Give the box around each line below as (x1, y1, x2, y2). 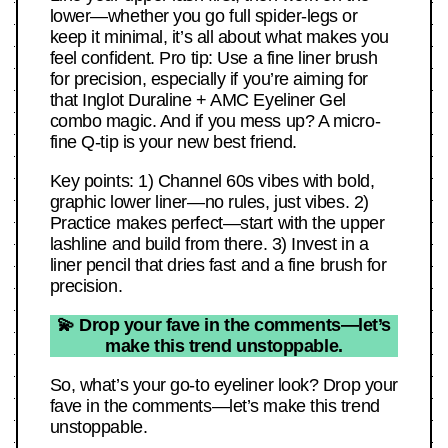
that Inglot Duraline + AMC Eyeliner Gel (49, 90, 347, 111)
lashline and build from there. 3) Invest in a (49, 234, 369, 255)
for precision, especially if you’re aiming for (49, 69, 368, 90)
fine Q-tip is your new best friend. (49, 132, 297, 153)
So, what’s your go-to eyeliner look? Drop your (49, 375, 398, 396)
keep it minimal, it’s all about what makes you (49, 27, 389, 48)
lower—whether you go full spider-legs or (49, 6, 358, 27)
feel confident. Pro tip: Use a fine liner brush (49, 48, 378, 69)
